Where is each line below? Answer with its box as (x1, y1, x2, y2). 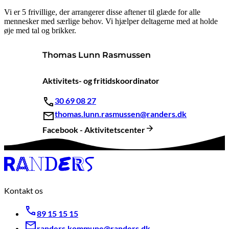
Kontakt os (4, 186, 43, 196)
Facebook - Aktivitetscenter (42, 125, 145, 135)
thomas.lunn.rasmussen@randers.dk (55, 109, 187, 119)
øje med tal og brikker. (4, 26, 78, 35)
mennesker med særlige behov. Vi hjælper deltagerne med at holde (4, 17, 218, 26)
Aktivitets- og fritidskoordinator (42, 75, 159, 85)
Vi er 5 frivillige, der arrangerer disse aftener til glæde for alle (4, 8, 200, 17)
